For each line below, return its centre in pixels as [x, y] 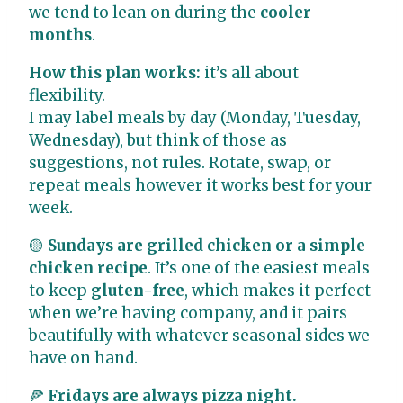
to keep [60, 290]
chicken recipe [88, 268]
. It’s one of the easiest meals [259, 268]
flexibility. [67, 95]
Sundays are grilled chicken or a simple [206, 245]
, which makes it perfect [278, 290]
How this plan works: [115, 72]
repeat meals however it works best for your [200, 185]
